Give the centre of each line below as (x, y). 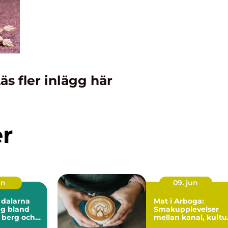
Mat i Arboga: (179, 201)
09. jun (186, 182)
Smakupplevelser (186, 209)
